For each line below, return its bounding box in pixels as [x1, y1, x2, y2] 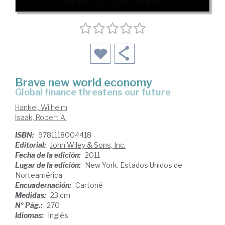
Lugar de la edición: [15, 160, 82, 169]
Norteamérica [15, 170, 62, 179]
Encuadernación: [15, 180, 73, 189]
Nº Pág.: [15, 200, 44, 209]
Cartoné [75, 180, 103, 189]
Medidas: [15, 190, 48, 199]
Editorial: [15, 140, 48, 149]
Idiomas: [15, 210, 45, 219]
